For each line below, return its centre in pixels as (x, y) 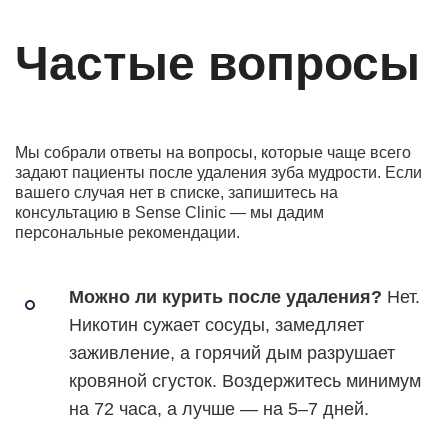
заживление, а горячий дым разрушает (232, 352)
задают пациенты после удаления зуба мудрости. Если (218, 172)
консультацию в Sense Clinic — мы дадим (169, 212)
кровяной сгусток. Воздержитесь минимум (245, 380)
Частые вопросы (217, 63)
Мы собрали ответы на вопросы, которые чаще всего (213, 152)
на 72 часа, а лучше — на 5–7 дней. (219, 408)
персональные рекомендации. (127, 232)
